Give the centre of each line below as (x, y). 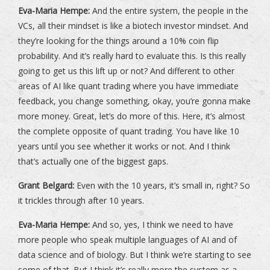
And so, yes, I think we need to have (162, 225)
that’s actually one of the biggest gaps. (93, 162)
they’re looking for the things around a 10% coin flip (118, 41)
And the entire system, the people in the (169, 11)
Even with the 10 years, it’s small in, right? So (162, 186)
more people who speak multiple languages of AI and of (127, 240)
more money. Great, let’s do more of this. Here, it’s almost (132, 116)
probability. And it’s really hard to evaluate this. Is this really (132, 56)
